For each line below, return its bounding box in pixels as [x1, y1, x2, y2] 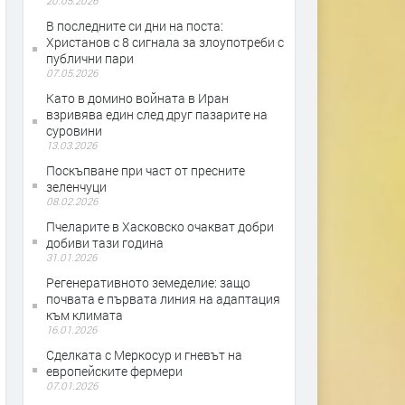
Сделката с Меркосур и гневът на [46, 346, 242, 363]
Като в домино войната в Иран [46, 89, 229, 107]
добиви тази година [46, 234, 164, 251]
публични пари [46, 50, 134, 67]
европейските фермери [46, 363, 183, 380]
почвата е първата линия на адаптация [46, 290, 280, 307]
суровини [46, 122, 102, 139]
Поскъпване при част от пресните [46, 162, 245, 179]
